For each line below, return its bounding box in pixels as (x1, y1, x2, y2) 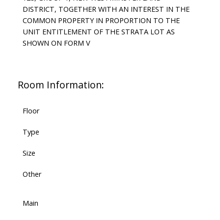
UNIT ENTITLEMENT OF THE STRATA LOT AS (22, 26, 175, 36)
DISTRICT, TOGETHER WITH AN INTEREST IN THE (22, 3, 190, 14)
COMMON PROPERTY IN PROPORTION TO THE (22, 15, 180, 25)
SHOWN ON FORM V (22, 37, 90, 48)
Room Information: (17, 78, 104, 91)
